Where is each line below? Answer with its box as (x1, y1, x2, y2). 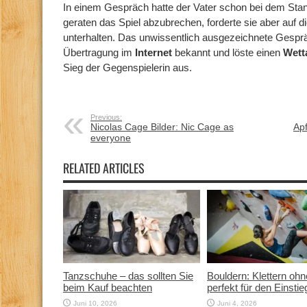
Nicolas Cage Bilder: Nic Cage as (90, 121, 234, 132)
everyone (90, 132, 131, 143)
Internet (135, 47, 175, 58)
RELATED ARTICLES (63, 159, 145, 177)
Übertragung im (63, 47, 135, 58)
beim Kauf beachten (63, 281, 152, 293)
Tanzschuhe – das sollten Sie (63, 269, 193, 282)
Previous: (90, 113, 122, 121)
